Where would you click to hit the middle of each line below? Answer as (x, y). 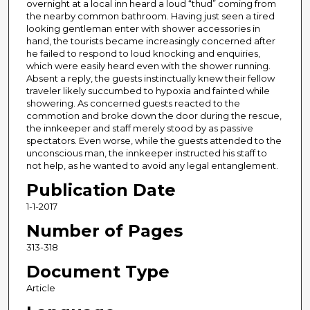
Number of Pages (104, 231)
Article (40, 288)
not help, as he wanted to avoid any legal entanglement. (152, 166)
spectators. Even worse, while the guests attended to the (154, 141)
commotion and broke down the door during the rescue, (154, 116)
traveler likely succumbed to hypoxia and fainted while (148, 91)
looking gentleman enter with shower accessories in (143, 29)
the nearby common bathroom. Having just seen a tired (150, 16)
